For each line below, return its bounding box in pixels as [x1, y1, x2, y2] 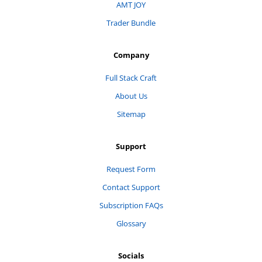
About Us [115, 91, 147, 101]
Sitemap [116, 109, 146, 119]
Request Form [106, 164, 156, 174]
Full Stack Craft [105, 73, 157, 83]
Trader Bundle [106, 18, 156, 28]
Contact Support [102, 182, 160, 192]
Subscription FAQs [99, 200, 163, 211]
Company [113, 50, 149, 60]
